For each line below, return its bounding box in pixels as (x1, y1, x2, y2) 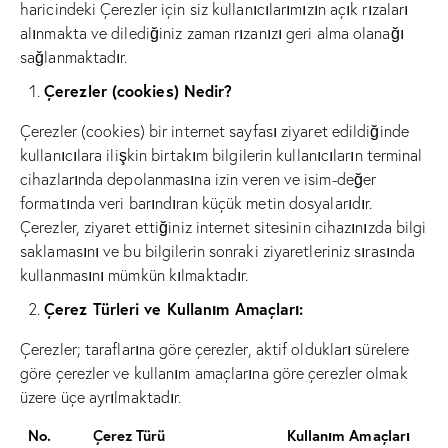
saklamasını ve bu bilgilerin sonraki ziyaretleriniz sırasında (20, 241, 416, 262)
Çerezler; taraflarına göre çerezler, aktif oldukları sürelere (20, 339, 410, 360)
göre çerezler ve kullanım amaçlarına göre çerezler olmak (20, 363, 408, 384)
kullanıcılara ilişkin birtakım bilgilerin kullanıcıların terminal (20, 145, 423, 166)
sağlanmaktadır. (20, 47, 128, 68)
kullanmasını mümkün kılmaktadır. (20, 265, 249, 286)
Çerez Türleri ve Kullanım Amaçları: (44, 298, 304, 320)
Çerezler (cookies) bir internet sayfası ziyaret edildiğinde (20, 121, 409, 142)
